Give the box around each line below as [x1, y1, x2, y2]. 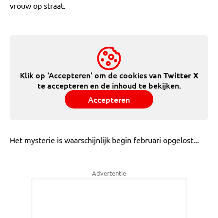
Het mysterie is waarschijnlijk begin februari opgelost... [10, 135, 199, 145]
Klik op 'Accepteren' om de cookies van [19, 70, 163, 80]
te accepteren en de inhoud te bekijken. [37, 80, 181, 91]
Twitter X [163, 70, 199, 80]
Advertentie [92, 169, 126, 177]
